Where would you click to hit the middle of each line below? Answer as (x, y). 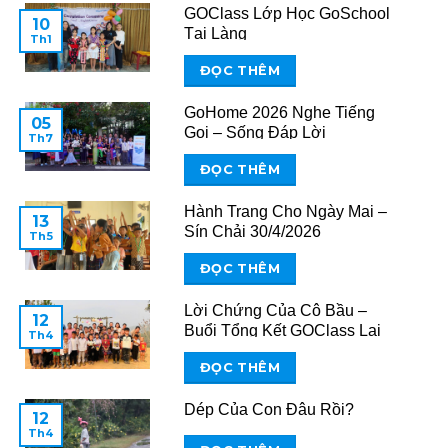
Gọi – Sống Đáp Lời (254, 133)
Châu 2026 (223, 351)
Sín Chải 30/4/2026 (252, 232)
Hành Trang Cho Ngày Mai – (285, 212)
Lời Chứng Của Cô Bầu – (275, 311)
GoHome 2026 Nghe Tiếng (279, 113)
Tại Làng (215, 34)
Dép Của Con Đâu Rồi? (268, 410)
